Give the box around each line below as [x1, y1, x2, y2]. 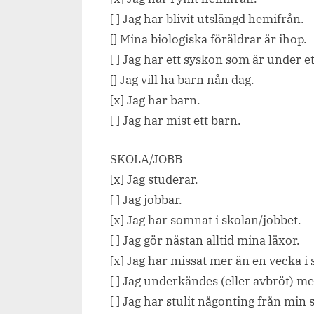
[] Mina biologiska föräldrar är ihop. [110, 32, 307, 48]
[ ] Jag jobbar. [110, 191, 182, 207]
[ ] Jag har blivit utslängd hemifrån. [110, 11, 304, 27]
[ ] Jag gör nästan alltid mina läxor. [110, 232, 300, 248]
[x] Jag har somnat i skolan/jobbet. [110, 212, 301, 228]
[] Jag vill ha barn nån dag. [110, 72, 254, 88]
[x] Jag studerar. [110, 171, 198, 187]
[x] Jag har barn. [110, 93, 200, 109]
